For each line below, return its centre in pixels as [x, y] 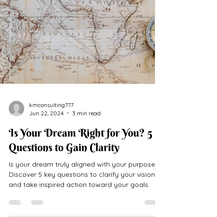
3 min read [86, 152]
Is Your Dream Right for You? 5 [80, 171]
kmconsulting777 [51, 143]
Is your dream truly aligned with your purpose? [84, 203]
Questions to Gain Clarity [64, 186]
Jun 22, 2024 [46, 152]
